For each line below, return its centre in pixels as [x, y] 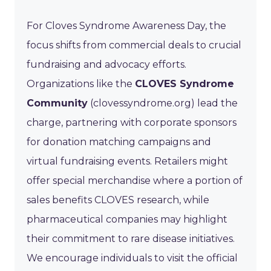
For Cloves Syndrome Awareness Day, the [126, 25]
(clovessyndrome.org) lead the [163, 103]
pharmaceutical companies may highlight [127, 219]
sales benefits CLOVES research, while [118, 200]
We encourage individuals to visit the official [132, 258]
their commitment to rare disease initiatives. [131, 238]
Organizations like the [81, 83]
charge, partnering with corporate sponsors [132, 122]
